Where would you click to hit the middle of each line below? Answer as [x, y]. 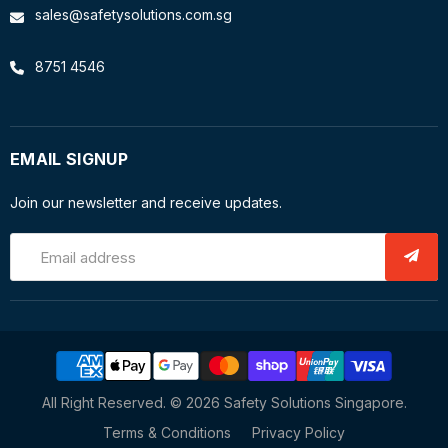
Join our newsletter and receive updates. [146, 203]
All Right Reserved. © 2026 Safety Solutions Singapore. [224, 402]
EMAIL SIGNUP [69, 159]
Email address [88, 257]
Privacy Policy [298, 432]
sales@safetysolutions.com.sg [133, 14]
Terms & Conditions [167, 432]
